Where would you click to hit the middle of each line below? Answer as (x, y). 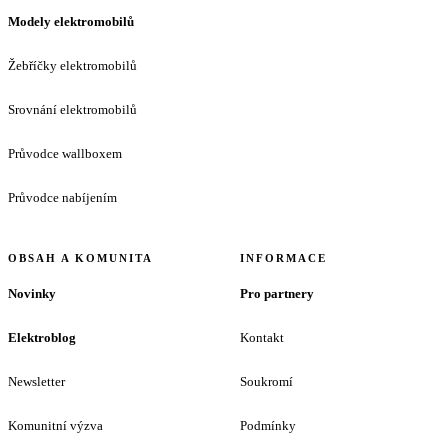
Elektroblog (42, 338)
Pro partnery (277, 294)
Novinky (32, 294)
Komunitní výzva (55, 426)
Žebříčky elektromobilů (72, 66)
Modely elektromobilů (71, 22)
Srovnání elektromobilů (72, 110)
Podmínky (268, 426)
